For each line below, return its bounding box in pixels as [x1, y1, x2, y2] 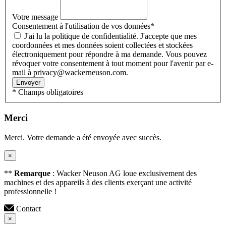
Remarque [14, 168, 52, 178]
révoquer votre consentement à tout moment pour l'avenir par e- [12, 59, 213, 68]
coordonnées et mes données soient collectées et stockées [12, 41, 193, 50]
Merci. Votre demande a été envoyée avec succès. [4, 133, 161, 142]
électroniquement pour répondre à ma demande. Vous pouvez [12, 50, 207, 59]
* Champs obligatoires [12, 88, 83, 97]
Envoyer [16, 79, 40, 87]
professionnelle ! [4, 187, 56, 196]
